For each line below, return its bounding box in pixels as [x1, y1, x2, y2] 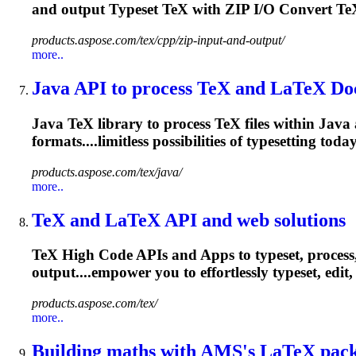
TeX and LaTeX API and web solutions [32, 209, 346, 230]
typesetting [246, 132, 316, 149]
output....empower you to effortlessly [32, 264, 273, 281]
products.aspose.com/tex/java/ [32, 164, 182, 179]
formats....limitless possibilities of [32, 132, 246, 149]
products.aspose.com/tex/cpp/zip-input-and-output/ [32, 33, 284, 48]
